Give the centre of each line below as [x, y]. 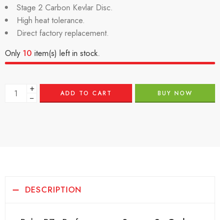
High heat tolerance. [51, 20]
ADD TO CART [86, 93]
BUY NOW [175, 93]
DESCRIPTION [53, 190]
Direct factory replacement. [63, 33]
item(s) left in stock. [66, 53]
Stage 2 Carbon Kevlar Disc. [65, 7]
